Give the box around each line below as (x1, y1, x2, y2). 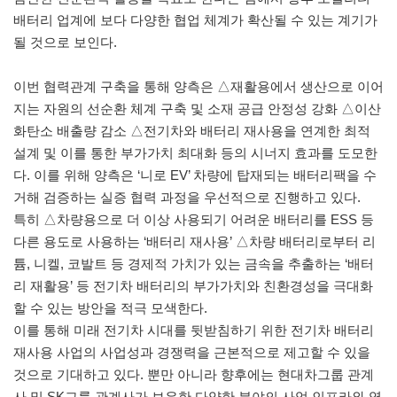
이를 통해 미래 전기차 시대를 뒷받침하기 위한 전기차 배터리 (13, 323, 374, 339)
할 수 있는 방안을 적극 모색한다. (13, 300, 207, 316)
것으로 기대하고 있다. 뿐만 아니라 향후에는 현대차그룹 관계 (13, 367, 374, 383)
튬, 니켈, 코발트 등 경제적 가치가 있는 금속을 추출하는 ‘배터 (13, 256, 374, 272)
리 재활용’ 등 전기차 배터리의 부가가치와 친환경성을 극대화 (13, 278, 373, 294)
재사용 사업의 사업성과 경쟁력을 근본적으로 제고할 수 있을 (13, 345, 370, 361)
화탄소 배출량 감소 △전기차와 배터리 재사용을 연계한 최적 (13, 123, 370, 139)
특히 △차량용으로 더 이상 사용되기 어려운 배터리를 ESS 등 (13, 212, 374, 228)
